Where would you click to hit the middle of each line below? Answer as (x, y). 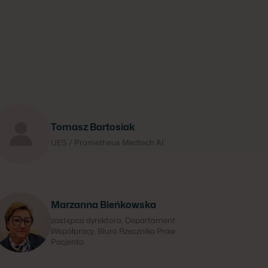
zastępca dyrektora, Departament (113, 220)
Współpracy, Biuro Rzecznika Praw (113, 231)
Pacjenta (67, 242)
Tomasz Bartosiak (93, 127)
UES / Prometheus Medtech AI (107, 142)
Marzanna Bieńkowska (103, 205)
